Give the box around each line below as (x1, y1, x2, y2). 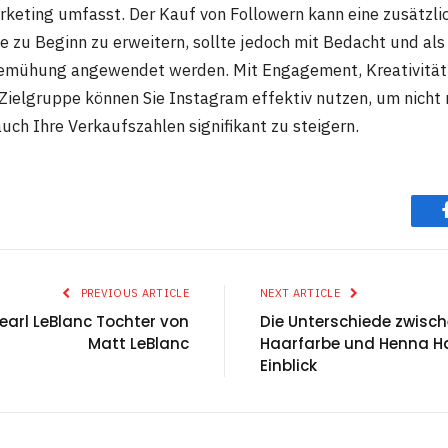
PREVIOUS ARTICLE (77, 285, 189, 300)
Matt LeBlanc (88, 332, 189, 354)
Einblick (260, 354, 317, 376)
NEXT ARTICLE (260, 285, 344, 300)
